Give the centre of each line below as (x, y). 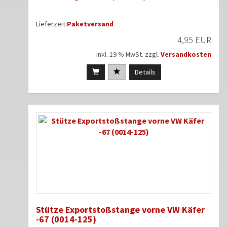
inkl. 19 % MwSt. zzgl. (128, 54)
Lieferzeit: (51, 24)
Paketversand (90, 24)
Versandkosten (186, 54)
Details (145, 72)
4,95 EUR (194, 40)
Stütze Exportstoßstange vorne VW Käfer (120, 209)
